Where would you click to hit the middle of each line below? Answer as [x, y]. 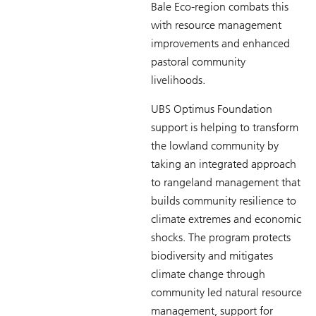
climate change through [208, 274]
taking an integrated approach [224, 164]
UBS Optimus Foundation [212, 109]
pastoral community [198, 61]
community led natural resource [226, 292]
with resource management [216, 25]
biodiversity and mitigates [212, 255]
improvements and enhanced [220, 43]
